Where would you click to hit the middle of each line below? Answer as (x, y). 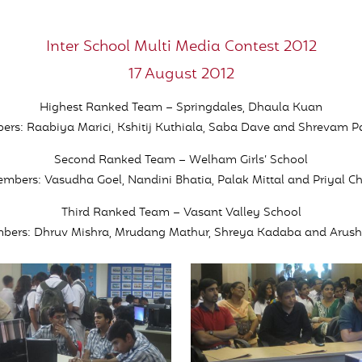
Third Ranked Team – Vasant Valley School (181, 213)
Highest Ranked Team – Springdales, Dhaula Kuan (181, 108)
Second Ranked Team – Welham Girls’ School (181, 160)
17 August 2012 (181, 75)
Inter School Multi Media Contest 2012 (181, 47)
